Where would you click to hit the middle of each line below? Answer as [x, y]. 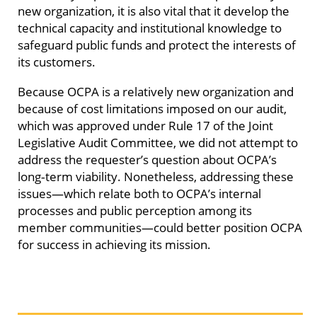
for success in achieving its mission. [114, 244]
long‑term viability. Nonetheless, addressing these [156, 176]
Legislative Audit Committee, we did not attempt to [158, 142]
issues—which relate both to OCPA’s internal [139, 193]
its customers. [57, 62]
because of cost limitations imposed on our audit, [152, 108]
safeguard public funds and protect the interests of [157, 45]
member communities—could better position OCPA [160, 227]
